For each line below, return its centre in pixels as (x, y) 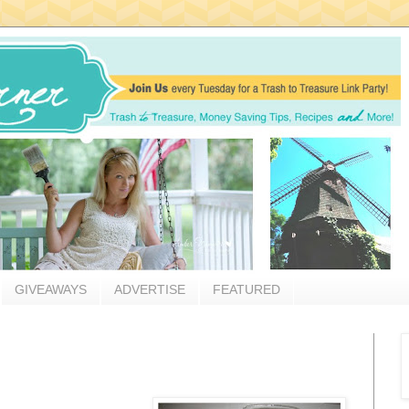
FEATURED (246, 290)
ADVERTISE (150, 290)
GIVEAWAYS (51, 290)
